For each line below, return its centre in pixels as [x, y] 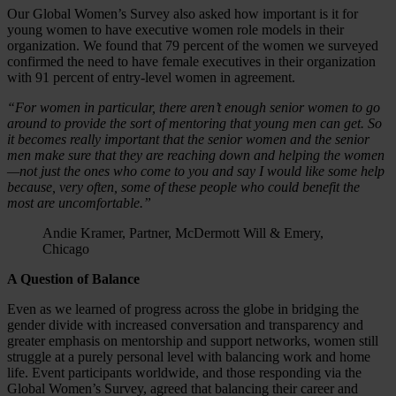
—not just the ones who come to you [110, 171]
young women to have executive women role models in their [175, 29]
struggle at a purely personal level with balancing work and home [189, 356]
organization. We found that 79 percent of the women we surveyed [193, 45]
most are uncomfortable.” [79, 202]
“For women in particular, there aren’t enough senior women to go [194, 107]
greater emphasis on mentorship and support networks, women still [193, 340]
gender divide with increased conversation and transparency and [185, 324]
